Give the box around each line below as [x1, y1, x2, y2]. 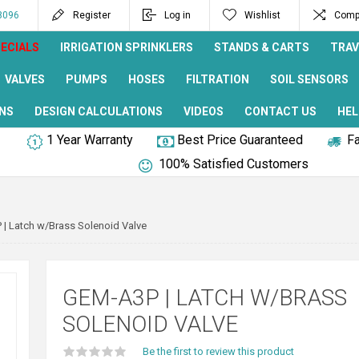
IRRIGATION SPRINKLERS [60, 41, 193, 54]
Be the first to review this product [142, 345, 294, 357]
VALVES [5, 73, 45, 86]
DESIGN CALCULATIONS [34, 105, 163, 118]
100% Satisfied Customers [159, 156, 309, 171]
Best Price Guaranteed [176, 132, 303, 147]
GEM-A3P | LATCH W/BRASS [62, 284, 347, 311]
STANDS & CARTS [214, 41, 309, 54]
